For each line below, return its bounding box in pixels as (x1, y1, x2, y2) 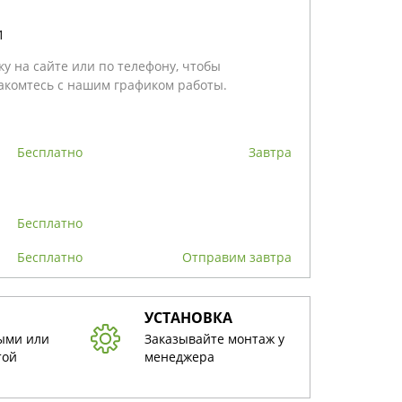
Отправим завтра (192, 248, 292, 266)
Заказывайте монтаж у (144, 329, 284, 347)
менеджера (144, 347, 214, 365)
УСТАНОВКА (144, 307, 232, 328)
